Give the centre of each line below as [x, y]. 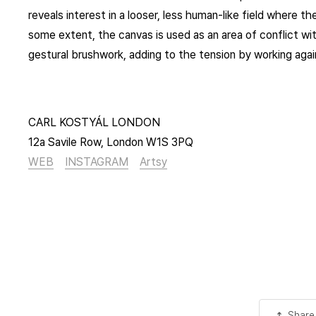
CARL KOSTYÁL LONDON [94, 123]
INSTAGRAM [97, 162]
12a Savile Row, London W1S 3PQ [111, 142]
